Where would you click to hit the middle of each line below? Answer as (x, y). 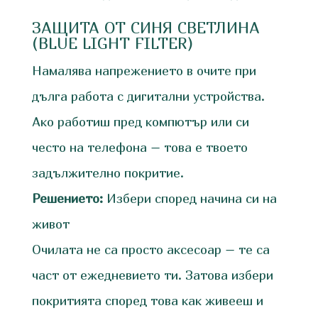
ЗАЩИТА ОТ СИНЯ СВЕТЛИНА (146, 28)
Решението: (67, 199)
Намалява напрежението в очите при (144, 71)
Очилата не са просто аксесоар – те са (150, 250)
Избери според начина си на (190, 199)
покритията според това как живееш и (147, 301)
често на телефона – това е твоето (139, 148)
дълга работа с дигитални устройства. (148, 97)
